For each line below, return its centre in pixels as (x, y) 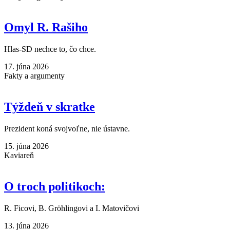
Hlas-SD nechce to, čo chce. (50, 49)
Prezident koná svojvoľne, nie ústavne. (67, 129)
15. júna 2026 (26, 146)
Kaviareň (19, 156)
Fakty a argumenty (34, 76)
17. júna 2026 (26, 67)
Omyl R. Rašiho (46, 27)
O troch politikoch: (55, 187)
